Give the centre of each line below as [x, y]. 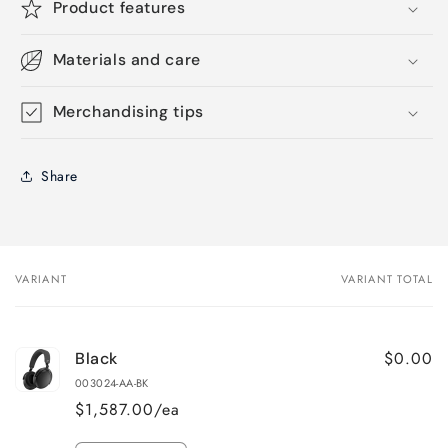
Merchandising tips [128, 111]
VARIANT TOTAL [387, 279]
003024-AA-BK [112, 383]
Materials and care [126, 59]
